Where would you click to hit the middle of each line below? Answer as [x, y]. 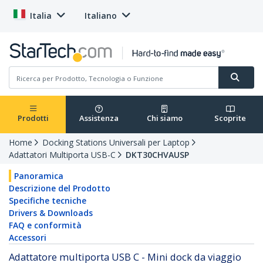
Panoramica [39, 176]
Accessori [28, 238]
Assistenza [99, 118]
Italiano [101, 16]
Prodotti [33, 118]
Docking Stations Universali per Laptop [116, 143]
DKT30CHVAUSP [157, 155]
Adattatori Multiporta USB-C [62, 155]
